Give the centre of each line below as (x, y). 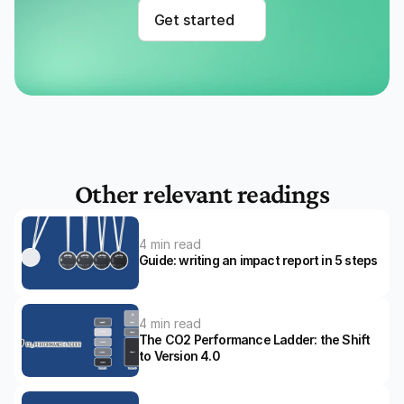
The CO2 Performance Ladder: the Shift (255, 340)
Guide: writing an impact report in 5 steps (258, 261)
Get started (194, 19)
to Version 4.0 (179, 356)
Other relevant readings (202, 193)
